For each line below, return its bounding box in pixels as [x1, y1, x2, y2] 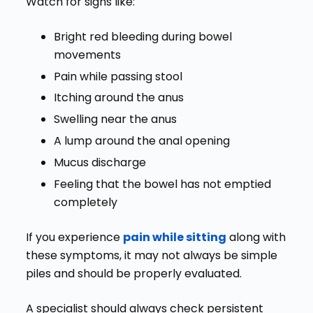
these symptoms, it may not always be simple [25, 247, 277, 263]
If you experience [25, 228, 123, 245]
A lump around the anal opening [53, 133, 230, 149]
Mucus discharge [53, 154, 146, 170]
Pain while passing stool [53, 68, 182, 85]
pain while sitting [122, 228, 226, 245]
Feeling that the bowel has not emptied [53, 175, 271, 192]
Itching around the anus [53, 89, 184, 106]
